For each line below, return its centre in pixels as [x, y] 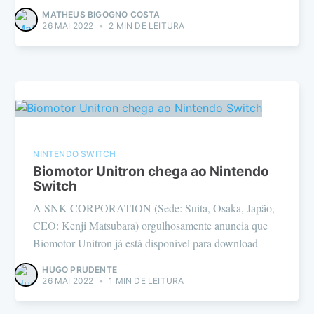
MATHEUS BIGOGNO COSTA [101, 14]
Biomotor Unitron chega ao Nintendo [151, 172]
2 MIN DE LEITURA [146, 25]
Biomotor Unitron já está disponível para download [146, 243]
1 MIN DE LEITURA [145, 280]
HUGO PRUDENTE [80, 269]
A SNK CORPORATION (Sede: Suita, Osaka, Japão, [154, 207]
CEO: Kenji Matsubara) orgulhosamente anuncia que [151, 225]
